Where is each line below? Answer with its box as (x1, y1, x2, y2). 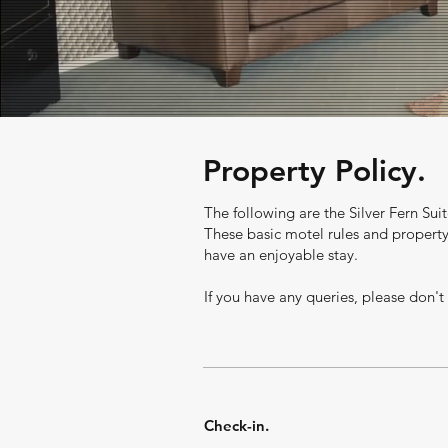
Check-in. (204, 416, 269, 435)
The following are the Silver (204, 203, 389, 222)
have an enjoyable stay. (204, 245, 358, 264)
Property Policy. (203, 153, 426, 189)
